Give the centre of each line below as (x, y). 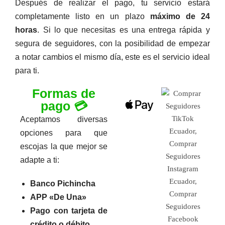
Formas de (64, 93)
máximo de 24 (180, 16)
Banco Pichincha (63, 183)
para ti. (27, 70)
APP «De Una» (59, 197)
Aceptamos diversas (64, 119)
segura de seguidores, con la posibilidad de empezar (113, 43)
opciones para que (64, 133)
